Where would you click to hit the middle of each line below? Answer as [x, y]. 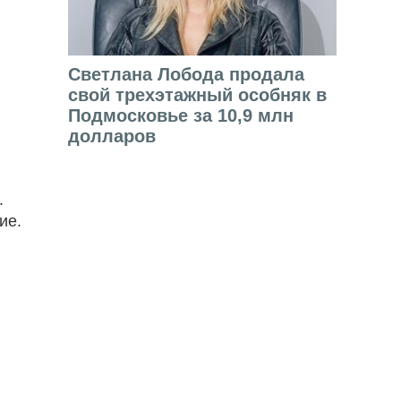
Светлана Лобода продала [186, 75]
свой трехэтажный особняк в [197, 95]
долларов [112, 137]
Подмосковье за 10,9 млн [181, 116]
